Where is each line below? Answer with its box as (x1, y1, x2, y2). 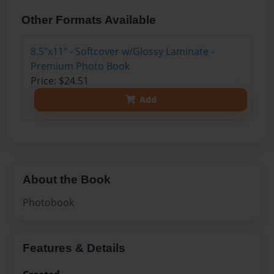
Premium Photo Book (30, 59, 130, 73)
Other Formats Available (21, 13, 157, 26)
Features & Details (23, 242, 125, 255)
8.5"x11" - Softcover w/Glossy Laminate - (30, 44, 214, 58)
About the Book (23, 172, 111, 186)
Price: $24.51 (30, 73, 89, 87)
